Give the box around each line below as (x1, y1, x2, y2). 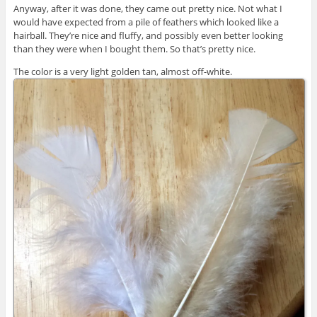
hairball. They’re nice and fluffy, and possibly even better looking (13, 28, 283, 42)
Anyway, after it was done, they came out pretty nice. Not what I (13, 1, 282, 15)
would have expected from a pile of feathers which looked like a (13, 15, 279, 28)
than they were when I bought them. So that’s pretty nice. (13, 42, 255, 55)
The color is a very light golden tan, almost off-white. (13, 64, 234, 78)
